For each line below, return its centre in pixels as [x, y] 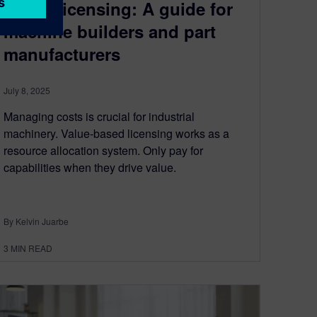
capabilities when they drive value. [90, 168]
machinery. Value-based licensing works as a [116, 134]
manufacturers [62, 54]
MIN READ [31, 248]
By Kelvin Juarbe [36, 221]
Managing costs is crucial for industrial [99, 117]
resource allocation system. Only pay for [103, 151]
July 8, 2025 [27, 91]
